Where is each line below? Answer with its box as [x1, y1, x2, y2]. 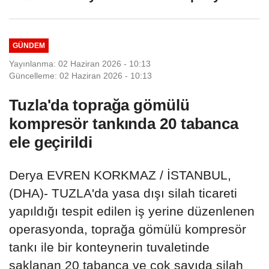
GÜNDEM [12, 41, 45, 50]
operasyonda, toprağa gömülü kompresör [9, 222, 246, 236]
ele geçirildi [9, 133, 92, 151]
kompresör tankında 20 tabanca [9, 114, 239, 133]
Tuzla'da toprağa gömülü [9, 95, 190, 114]
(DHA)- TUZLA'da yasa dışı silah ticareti [9, 186, 237, 200]
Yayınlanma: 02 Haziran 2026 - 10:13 [9, 58, 151, 68]
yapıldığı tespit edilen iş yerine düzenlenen [9, 204, 255, 218]
